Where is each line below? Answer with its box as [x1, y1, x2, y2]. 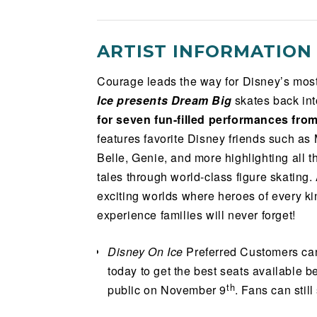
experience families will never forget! [97, 207, 296, 224]
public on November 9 [108, 282, 227, 299]
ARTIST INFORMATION [97, 41, 312, 62]
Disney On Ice [108, 243, 183, 260]
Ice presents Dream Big [97, 92, 232, 109]
